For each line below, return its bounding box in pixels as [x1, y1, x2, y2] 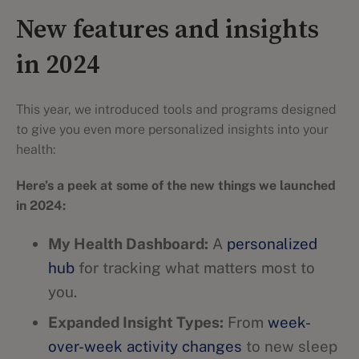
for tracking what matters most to [75, 259, 315, 276]
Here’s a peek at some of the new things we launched [16, 178, 336, 193]
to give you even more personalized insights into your [16, 122, 329, 137]
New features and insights [16, 14, 319, 46]
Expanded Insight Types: [48, 313, 224, 331]
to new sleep [242, 337, 337, 355]
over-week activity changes [48, 337, 242, 355]
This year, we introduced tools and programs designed [16, 102, 337, 117]
